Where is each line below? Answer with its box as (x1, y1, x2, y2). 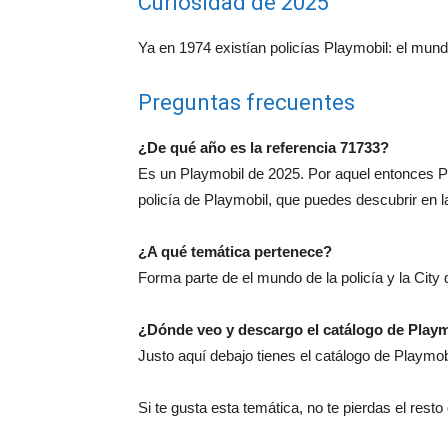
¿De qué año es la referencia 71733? (138, 138, 389, 156)
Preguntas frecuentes (138, 89, 355, 115)
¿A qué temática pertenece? (138, 242, 332, 260)
